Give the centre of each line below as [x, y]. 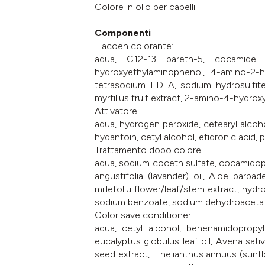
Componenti [123, 33]
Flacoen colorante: [134, 46]
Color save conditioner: [144, 215]
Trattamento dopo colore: [149, 150]
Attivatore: [117, 111]
